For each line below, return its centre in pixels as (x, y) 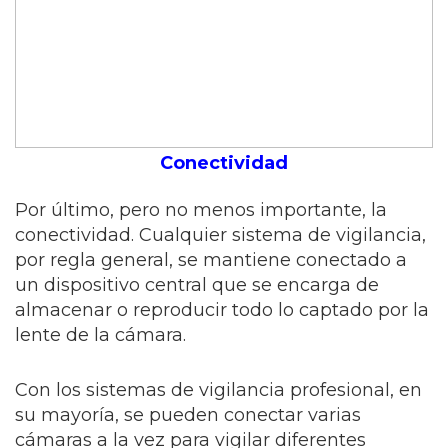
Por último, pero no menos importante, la (201, 210)
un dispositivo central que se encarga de (197, 285)
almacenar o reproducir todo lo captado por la (222, 310)
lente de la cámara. (100, 335)
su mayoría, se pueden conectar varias (188, 415)
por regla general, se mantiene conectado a (211, 260)
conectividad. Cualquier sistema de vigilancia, (220, 235)
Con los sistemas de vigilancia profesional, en (218, 390)
